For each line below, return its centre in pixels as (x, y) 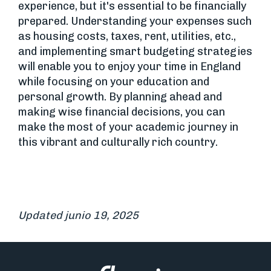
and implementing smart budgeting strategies (135, 52)
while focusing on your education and (114, 82)
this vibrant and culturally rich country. (118, 142)
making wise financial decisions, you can (122, 112)
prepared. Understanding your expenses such (135, 21)
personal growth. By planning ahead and (120, 97)
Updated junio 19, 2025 (78, 216)
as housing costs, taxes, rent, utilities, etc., (127, 37)
